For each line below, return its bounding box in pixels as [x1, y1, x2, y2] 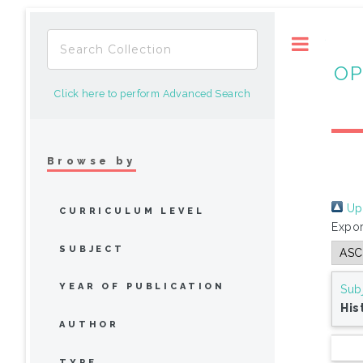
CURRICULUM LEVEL [59, 205, 205, 216]
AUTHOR [59, 319, 120, 331]
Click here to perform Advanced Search [54, 88, 250, 100]
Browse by [47, 154, 136, 167]
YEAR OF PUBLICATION [59, 281, 226, 293]
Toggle [326, 37, 359, 49]
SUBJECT [59, 243, 125, 254]
